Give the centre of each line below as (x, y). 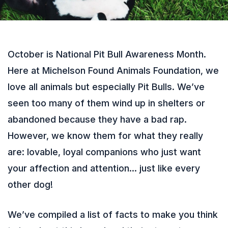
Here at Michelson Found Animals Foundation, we (113, 70)
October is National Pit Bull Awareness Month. (107, 54)
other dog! (30, 184)
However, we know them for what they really (105, 135)
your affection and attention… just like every (104, 168)
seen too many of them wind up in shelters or (106, 103)
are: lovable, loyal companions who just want (104, 152)
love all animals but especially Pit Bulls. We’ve (106, 87)
